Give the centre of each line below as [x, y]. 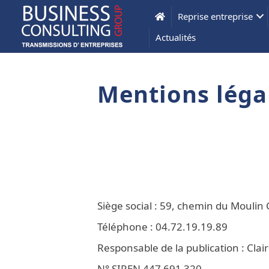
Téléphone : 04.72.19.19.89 [162, 227]
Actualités [176, 37]
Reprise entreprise [216, 16]
